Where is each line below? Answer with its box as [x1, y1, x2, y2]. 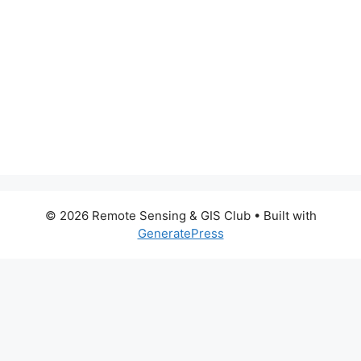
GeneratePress [137, 226, 224, 242]
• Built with [250, 208, 317, 224]
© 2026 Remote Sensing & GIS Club [44, 208, 251, 224]
